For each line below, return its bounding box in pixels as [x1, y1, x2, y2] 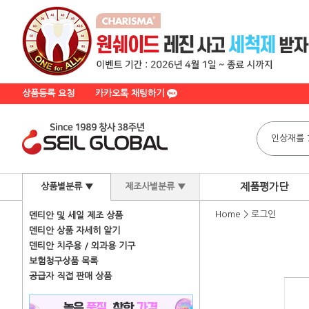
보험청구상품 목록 [29, 257, 98, 266]
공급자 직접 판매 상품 [29, 272, 112, 281]
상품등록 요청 [22, 89, 74, 98]
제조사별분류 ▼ [125, 182, 186, 191]
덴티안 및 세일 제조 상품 [29, 211, 123, 220]
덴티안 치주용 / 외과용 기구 [29, 241, 135, 250]
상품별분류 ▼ [40, 182, 93, 191]
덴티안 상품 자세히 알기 [29, 226, 120, 235]
